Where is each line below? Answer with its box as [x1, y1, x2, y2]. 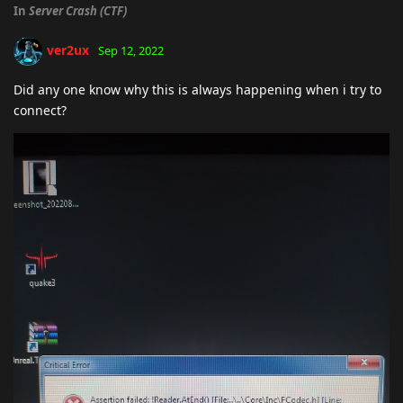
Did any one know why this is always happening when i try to [13, 81, 381, 98]
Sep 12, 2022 [98, 41, 164, 58]
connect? [13, 102, 67, 119]
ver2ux [47, 40, 89, 58]
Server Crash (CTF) [29, 3, 127, 19]
